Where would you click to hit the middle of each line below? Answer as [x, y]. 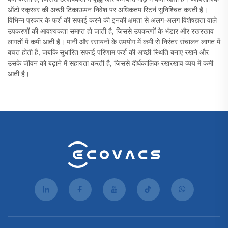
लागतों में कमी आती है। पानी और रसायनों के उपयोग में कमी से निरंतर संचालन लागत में [114, 43]
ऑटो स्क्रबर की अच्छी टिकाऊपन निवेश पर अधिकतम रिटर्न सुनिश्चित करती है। [108, 11]
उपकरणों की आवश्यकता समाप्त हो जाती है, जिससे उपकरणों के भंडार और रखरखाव [111, 32]
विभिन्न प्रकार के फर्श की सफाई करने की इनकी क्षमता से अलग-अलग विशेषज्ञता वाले [112, 22]
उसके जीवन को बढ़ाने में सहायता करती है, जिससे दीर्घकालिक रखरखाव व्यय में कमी [110, 64]
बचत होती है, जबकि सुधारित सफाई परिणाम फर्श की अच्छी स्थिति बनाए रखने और [108, 54]
